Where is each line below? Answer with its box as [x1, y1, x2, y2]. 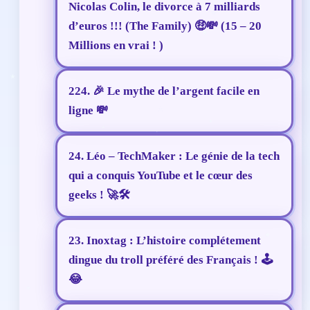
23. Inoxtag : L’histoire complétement [69, 234, 261, 248]
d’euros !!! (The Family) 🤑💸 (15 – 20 [69, 19, 262, 33]
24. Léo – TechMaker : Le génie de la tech [69, 149, 280, 163]
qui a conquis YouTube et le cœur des [69, 169, 253, 183]
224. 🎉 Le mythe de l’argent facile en [69, 84, 259, 98]
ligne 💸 [69, 104, 108, 118]
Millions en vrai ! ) [69, 39, 163, 53]
